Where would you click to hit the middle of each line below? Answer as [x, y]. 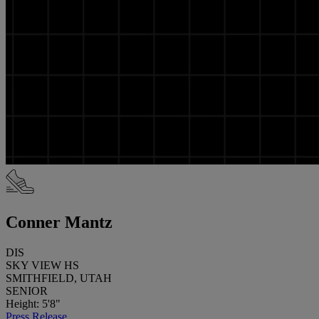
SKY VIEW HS [42, 265]
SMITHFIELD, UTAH [59, 278]
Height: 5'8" [33, 303]
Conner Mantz [59, 222]
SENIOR [27, 291]
